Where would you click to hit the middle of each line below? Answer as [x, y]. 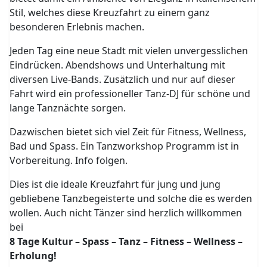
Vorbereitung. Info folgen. [69, 160]
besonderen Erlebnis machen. [77, 27]
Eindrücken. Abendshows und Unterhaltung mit [118, 65]
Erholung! [33, 256]
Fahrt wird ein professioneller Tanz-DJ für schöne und [130, 94]
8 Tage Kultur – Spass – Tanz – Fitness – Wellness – [126, 241]
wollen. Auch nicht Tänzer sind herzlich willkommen [126, 213]
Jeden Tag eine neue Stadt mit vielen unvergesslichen [129, 51]
